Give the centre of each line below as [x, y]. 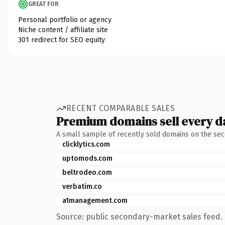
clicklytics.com [86, 144]
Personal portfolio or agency [65, 20]
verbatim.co [82, 186]
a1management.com [95, 200]
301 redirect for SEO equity [62, 40]
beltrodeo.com [87, 172]
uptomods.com [87, 158]
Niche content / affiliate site [63, 30]
